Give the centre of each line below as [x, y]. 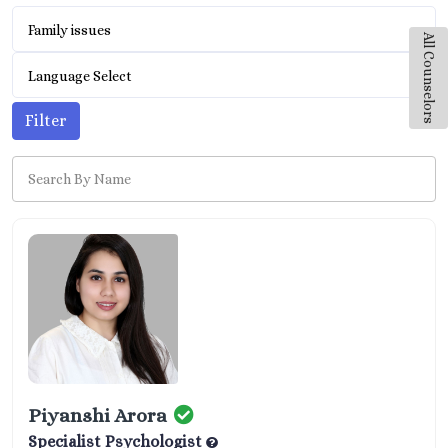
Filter [46, 120]
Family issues [69, 30]
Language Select [80, 76]
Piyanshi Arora [97, 415]
